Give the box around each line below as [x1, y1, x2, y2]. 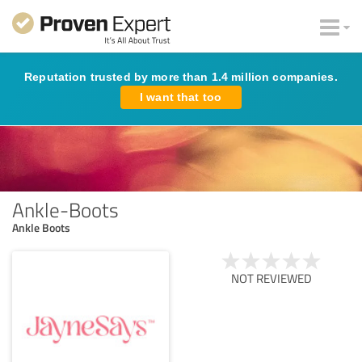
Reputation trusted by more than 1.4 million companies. [24, 70, 338, 83]
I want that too [140, 90, 222, 103]
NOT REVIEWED [231, 269, 312, 287]
